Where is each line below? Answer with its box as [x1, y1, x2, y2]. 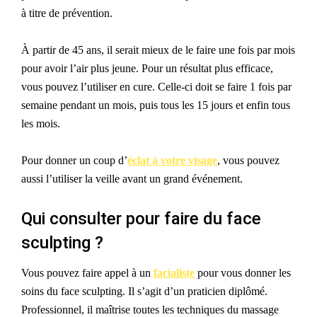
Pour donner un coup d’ [21, 154, 127, 167]
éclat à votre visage [127, 154, 217, 167]
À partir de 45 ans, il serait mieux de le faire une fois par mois [21, 44, 295, 57]
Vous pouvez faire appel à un [21, 267, 154, 279]
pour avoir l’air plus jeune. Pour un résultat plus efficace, [21, 62, 273, 75]
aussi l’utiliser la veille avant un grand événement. [21, 173, 243, 185]
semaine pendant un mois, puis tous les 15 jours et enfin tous [21, 99, 290, 112]
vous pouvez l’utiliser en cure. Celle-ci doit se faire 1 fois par [21, 81, 292, 93]
